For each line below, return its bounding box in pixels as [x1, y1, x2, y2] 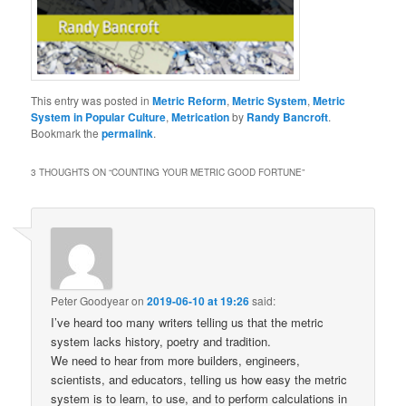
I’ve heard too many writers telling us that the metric [51, 314, 324, 332]
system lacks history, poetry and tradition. [51, 333, 272, 351]
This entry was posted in [31, 92, 153, 108]
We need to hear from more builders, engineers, [51, 352, 301, 370]
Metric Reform [152, 92, 227, 109]
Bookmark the [31, 124, 102, 140]
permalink [101, 124, 154, 141]
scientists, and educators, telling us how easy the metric [51, 371, 348, 389]
